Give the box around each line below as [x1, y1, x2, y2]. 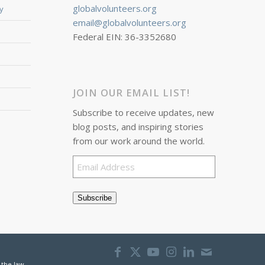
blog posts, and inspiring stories [73, 121, 204, 133]
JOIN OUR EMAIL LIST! [73, 85, 190, 99]
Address [72, 170, 105, 182]
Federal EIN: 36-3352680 [73, 30, 177, 43]
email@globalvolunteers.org [73, 16, 187, 28]
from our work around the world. [73, 135, 205, 147]
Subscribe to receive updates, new [73, 106, 215, 119]
